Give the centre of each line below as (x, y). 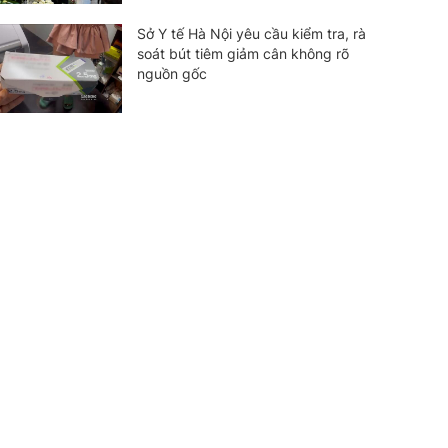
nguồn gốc (171, 73)
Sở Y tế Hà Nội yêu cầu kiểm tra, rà (251, 33)
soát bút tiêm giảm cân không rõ (242, 53)
